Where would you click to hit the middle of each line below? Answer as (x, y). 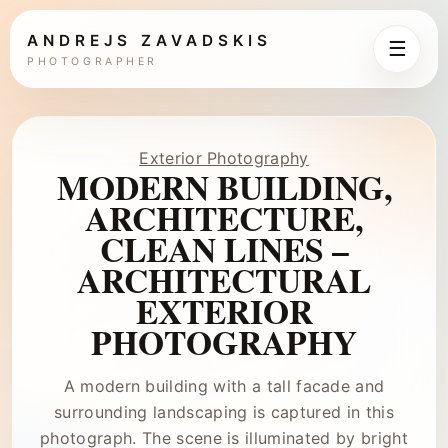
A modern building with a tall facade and (224, 386)
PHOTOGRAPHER (93, 61)
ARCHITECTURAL (224, 279)
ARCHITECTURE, (224, 217)
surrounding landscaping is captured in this (224, 412)
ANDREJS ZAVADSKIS (149, 40)
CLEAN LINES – (224, 248)
